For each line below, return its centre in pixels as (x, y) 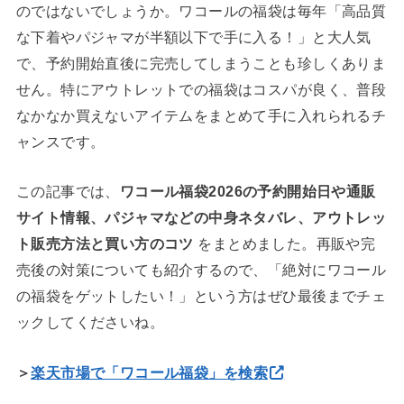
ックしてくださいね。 (90, 322)
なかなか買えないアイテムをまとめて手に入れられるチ (201, 115)
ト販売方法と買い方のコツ (105, 244)
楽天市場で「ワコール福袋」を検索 (149, 372)
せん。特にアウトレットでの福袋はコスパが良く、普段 (201, 89)
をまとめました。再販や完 (285, 244)
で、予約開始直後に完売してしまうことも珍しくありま (201, 63)
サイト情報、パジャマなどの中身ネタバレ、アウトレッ (201, 218)
